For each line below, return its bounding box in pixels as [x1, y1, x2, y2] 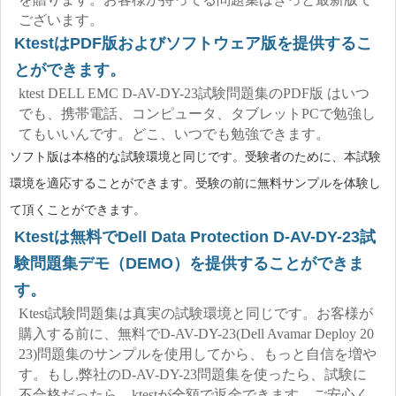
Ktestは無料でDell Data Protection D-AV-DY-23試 [14, 228, 376, 246]
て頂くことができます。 [10, 203, 146, 217]
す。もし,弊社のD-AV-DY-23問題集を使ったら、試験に [19, 367, 367, 382]
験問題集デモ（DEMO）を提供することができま [14, 255, 364, 272]
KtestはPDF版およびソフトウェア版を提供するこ [14, 34, 372, 52]
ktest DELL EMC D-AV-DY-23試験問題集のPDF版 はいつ [19, 86, 369, 101]
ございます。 [19, 12, 103, 27]
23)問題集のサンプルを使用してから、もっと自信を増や [19, 346, 377, 362]
